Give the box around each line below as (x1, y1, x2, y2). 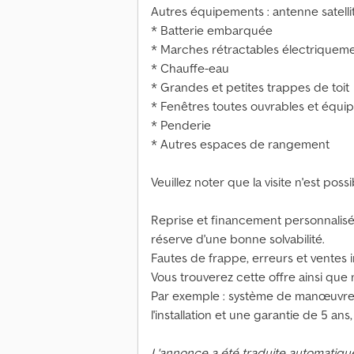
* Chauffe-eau (151, 60, 229, 77)
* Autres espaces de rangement (151, 136, 330, 153)
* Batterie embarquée (151, 22, 273, 39)
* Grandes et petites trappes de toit (151, 79, 349, 96)
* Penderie (151, 117, 211, 134)
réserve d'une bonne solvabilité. (151, 231, 325, 247)
